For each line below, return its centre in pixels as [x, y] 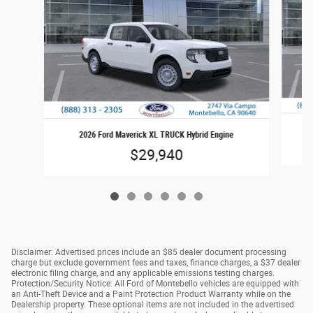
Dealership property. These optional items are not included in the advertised [153, 304]
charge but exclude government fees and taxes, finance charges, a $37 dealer [156, 262]
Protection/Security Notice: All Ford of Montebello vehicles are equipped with [155, 283]
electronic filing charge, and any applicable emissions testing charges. [143, 273]
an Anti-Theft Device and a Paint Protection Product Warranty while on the [151, 294]
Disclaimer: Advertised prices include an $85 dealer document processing [149, 252]
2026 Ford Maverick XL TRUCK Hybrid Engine [156, 135]
